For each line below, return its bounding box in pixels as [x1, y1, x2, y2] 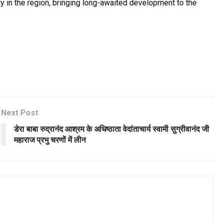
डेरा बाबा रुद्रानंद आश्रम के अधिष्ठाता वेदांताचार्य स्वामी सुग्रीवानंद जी [14, 124, 210, 134]
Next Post [1, 108, 39, 117]
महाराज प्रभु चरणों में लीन [14, 135, 86, 145]
